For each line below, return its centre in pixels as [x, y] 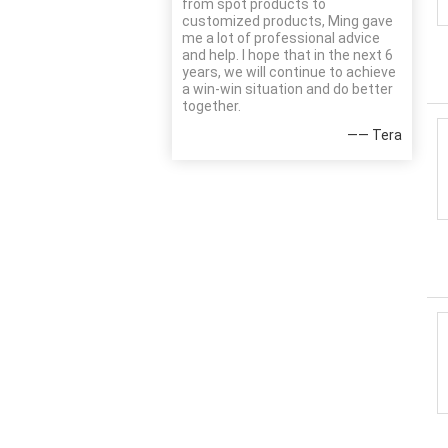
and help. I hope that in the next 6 [287, 55]
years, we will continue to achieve [289, 72]
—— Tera [374, 135]
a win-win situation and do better [287, 89]
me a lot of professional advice [281, 38]
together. [211, 106]
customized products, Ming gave [287, 21]
